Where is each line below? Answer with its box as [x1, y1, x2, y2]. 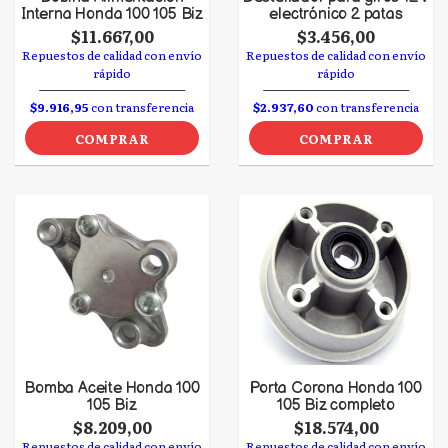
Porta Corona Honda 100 [250, 379, 422, 398]
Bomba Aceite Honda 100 [24, 379, 200, 398]
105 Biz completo [277, 396, 395, 415]
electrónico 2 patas [269, 5, 403, 24]
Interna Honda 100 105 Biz [21, 5, 203, 24]
